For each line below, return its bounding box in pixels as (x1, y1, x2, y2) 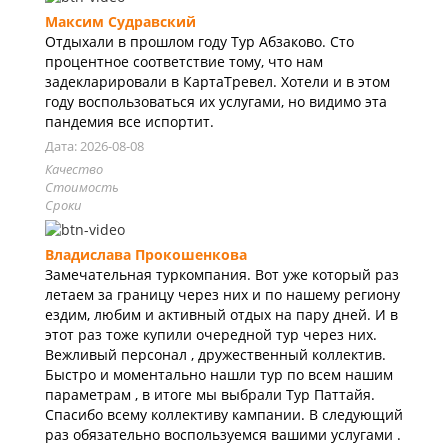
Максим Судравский (45, 12, 196, 32)
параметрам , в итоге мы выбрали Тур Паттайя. (45, 385, 375, 405)
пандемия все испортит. (45, 112, 214, 132)
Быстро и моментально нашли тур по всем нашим (45, 365, 393, 385)
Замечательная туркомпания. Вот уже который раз (45, 265, 399, 285)
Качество (45, 160, 103, 179)
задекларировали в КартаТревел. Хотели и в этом (45, 72, 390, 92)
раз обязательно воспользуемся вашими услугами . (45, 425, 401, 445)
